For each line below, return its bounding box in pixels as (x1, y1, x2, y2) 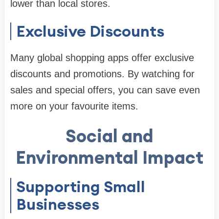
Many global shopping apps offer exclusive (10, 52, 194, 64)
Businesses (16, 194, 99, 215)
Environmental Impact (16, 146, 203, 169)
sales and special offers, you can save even (10, 85, 200, 96)
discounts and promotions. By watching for (10, 68, 195, 80)
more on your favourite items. (10, 101, 138, 112)
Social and (66, 125, 153, 148)
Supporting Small (16, 176, 145, 197)
